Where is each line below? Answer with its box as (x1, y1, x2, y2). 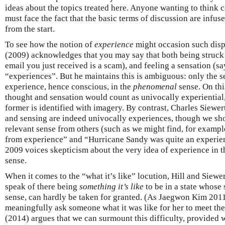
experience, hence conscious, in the (5, 81, 133, 91)
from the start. (5, 24, 55, 34)
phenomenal (133, 81, 177, 91)
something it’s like (79, 181, 144, 191)
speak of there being (5, 181, 79, 191)
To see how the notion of (5, 39, 94, 49)
